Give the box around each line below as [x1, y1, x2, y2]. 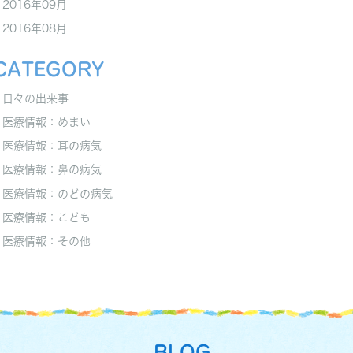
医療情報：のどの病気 [2, 188, 113, 199]
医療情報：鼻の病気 [2, 164, 102, 176]
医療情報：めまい [2, 117, 91, 128]
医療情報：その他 [2, 236, 91, 247]
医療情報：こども [2, 212, 91, 223]
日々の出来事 [2, 93, 69, 105]
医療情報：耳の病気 [2, 140, 102, 152]
